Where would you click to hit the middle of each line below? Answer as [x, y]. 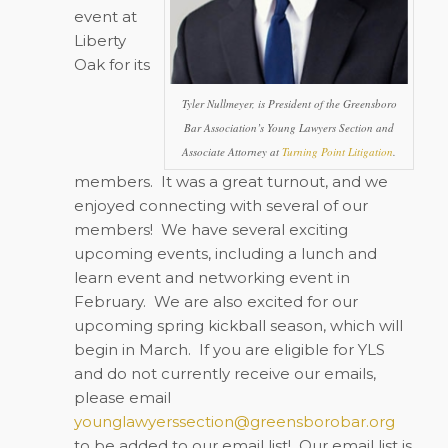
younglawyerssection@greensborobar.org [234, 421]
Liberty [99, 40]
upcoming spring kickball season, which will [238, 325]
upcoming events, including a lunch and [225, 253]
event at [105, 16]
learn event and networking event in [211, 277]
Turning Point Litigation [338, 151]
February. [109, 301]
